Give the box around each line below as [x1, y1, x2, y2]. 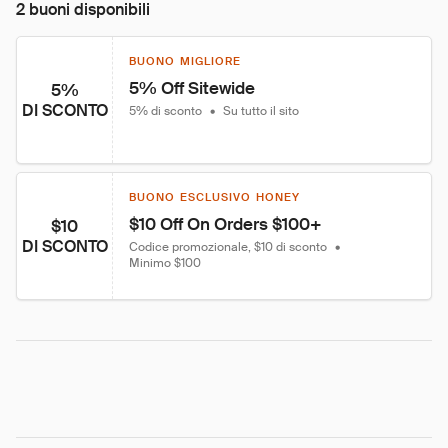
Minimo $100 [129, 255, 201, 271]
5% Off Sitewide [129, 77, 255, 99]
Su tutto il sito [223, 103, 299, 119]
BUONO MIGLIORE [129, 54, 242, 68]
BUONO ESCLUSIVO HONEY [129, 190, 301, 204]
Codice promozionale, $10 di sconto [129, 239, 327, 255]
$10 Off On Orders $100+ [129, 213, 322, 235]
